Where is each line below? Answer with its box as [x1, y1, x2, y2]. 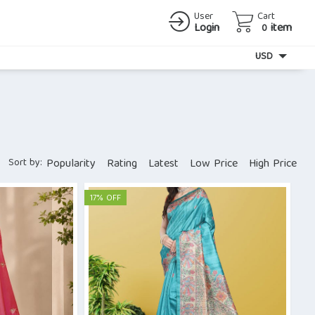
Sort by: [8, 155, 42, 172]
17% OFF [89, 191, 121, 206]
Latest [148, 155, 179, 174]
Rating [107, 155, 137, 174]
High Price [249, 155, 297, 174]
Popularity [46, 155, 96, 174]
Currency [207, 47, 245, 65]
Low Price [190, 155, 238, 174]
